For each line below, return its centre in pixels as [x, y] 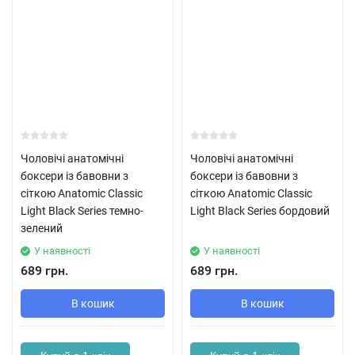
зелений [42, 228]
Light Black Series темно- [82, 211]
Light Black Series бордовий [260, 211]
